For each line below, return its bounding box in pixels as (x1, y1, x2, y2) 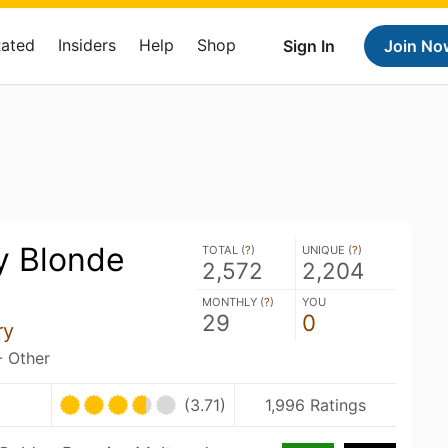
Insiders (58, 35, 116, 55)
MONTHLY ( (202, 295, 264, 309)
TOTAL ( (202, 243, 245, 257)
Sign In (283, 36, 335, 56)
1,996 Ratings (265, 395, 366, 415)
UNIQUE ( (302, 243, 352, 257)
